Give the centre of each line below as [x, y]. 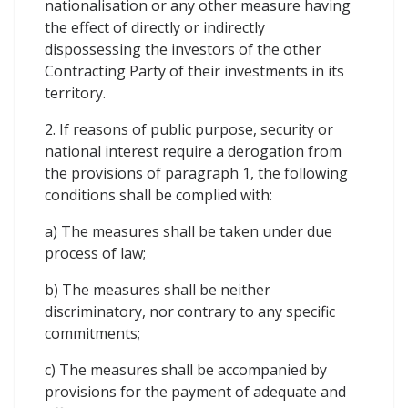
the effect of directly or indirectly [155, 27]
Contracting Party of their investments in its [194, 71]
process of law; [95, 253]
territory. [75, 93]
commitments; [92, 333]
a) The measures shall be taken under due [189, 231]
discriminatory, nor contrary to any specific [190, 311]
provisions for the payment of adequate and [195, 392]
